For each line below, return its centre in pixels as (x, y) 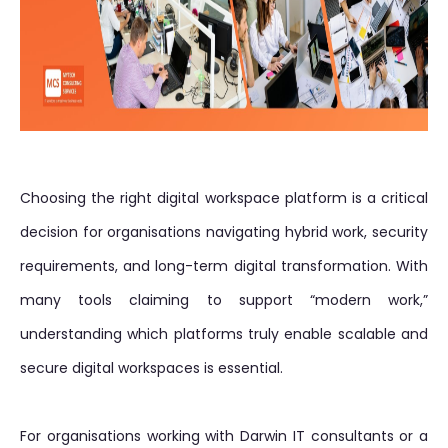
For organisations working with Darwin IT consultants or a (224, 436)
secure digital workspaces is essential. (151, 368)
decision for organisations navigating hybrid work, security (224, 232)
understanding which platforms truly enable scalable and (224, 334)
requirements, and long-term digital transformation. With (224, 266)
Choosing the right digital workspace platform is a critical (224, 198)
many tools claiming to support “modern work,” (224, 300)
